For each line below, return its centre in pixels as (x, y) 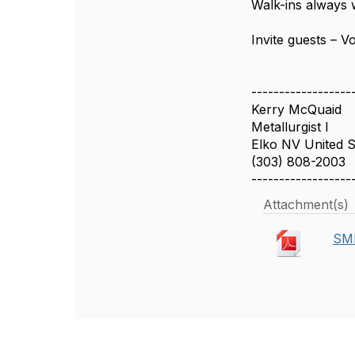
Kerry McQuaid (297, 109)
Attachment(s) (306, 204)
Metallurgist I (290, 127)
